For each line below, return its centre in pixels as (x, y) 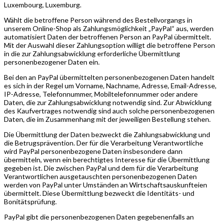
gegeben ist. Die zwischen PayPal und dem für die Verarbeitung (101, 168)
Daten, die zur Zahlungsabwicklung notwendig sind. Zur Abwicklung (108, 102)
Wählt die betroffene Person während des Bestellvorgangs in (98, 20)
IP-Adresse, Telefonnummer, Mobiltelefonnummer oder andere (101, 94)
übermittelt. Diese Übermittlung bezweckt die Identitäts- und (99, 193)
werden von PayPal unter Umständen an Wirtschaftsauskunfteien (106, 184)
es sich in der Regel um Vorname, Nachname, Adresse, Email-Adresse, (110, 85)
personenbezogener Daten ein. (52, 62)
